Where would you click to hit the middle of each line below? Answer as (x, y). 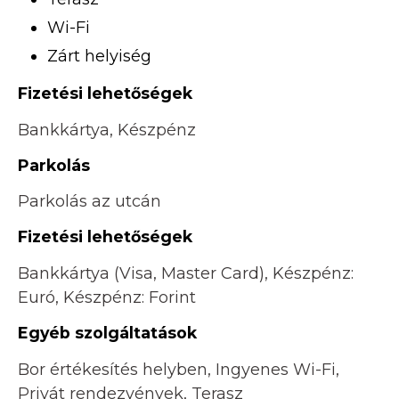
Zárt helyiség (99, 57)
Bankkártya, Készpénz (107, 130)
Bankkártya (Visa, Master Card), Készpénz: (186, 273)
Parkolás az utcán (90, 202)
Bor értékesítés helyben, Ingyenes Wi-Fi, (179, 369)
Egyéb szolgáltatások (107, 333)
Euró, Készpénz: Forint (107, 297)
